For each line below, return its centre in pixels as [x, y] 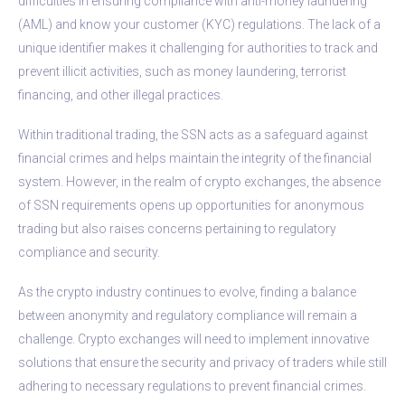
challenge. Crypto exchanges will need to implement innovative [193, 339]
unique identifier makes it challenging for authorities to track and [198, 47]
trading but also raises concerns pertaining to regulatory [177, 228]
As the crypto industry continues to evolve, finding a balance [187, 292]
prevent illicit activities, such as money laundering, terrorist [182, 71]
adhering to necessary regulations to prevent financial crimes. [192, 386]
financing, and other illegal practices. [121, 94]
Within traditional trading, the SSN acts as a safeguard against [193, 134]
